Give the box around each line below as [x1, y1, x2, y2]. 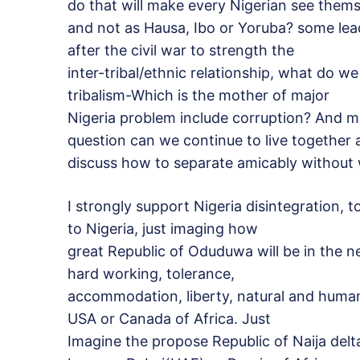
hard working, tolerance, [67, 265, 235, 283]
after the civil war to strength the [67, 42, 294, 59]
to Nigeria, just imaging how [67, 220, 258, 238]
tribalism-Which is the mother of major [67, 87, 329, 104]
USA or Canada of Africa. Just [67, 310, 271, 328]
